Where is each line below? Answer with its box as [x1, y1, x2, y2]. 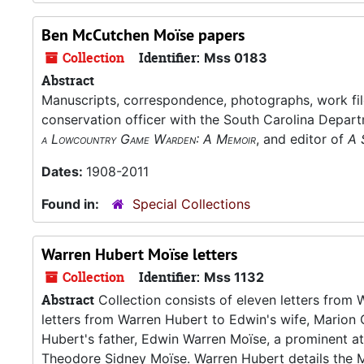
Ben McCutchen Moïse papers [41, 24, 245, 45]
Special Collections [132, 196, 250, 212]
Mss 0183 [204, 50, 267, 66]
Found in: [41, 196, 102, 212]
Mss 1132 [204, 269, 264, 285]
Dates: [41, 163, 86, 180]
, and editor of [256, 131, 348, 147]
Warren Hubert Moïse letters [41, 244, 237, 265]
